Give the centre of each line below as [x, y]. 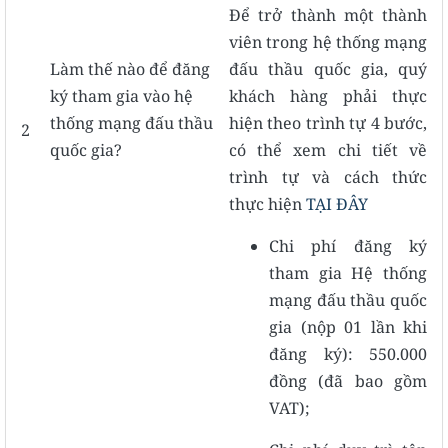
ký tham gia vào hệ [121, 95]
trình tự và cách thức [328, 176]
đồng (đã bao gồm [348, 380]
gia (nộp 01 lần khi [348, 326]
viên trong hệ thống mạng [328, 41]
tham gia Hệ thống [348, 272]
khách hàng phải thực [328, 95]
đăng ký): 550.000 [348, 353]
